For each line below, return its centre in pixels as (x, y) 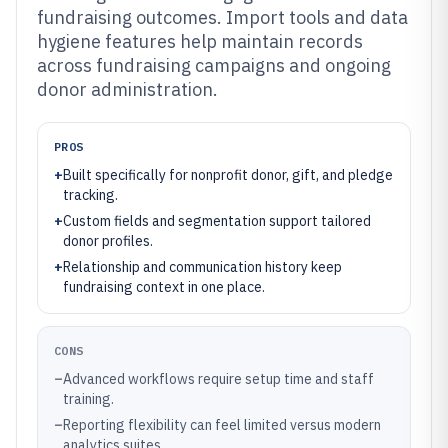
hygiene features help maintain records (200, 41)
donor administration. (127, 89)
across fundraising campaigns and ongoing (214, 65)
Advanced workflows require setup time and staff (218, 379)
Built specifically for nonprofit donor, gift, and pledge (228, 175)
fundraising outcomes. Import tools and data (222, 17)
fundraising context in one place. (164, 287)
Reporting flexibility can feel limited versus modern (222, 425)
